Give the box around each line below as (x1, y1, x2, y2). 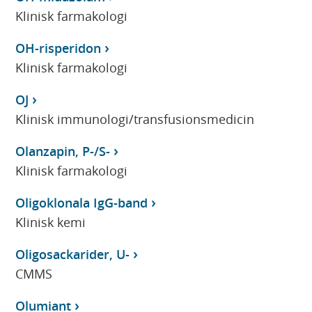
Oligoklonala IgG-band (15, 194, 148, 211)
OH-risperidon (15, 39, 102, 56)
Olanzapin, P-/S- (15, 142, 111, 159)
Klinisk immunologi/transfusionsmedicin (15, 110, 255, 127)
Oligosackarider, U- (15, 245, 130, 263)
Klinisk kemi (15, 213, 86, 231)
